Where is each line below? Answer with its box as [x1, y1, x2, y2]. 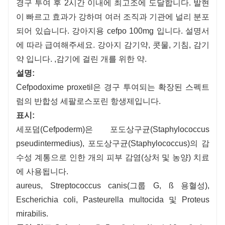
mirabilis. [16, 209, 48, 218]
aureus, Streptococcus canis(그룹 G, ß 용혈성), [16, 181, 210, 190]
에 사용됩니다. [16, 167, 68, 176]
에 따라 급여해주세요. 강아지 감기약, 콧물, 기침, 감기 [16, 40, 210, 49]
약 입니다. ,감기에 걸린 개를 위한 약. [16, 54, 147, 63]
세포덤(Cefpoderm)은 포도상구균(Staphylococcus [16, 125, 210, 134]
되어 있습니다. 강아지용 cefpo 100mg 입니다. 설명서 [16, 26, 210, 35]
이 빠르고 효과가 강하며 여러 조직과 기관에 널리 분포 [16, 12, 210, 21]
